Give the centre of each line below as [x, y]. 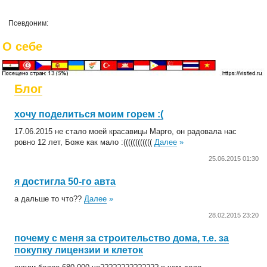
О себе [23, 46]
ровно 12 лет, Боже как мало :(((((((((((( [85, 142]
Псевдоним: [29, 23]
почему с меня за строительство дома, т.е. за [122, 238]
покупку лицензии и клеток [79, 250]
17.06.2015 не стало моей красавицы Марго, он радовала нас [126, 131]
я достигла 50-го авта [65, 181]
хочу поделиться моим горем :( [89, 114]
